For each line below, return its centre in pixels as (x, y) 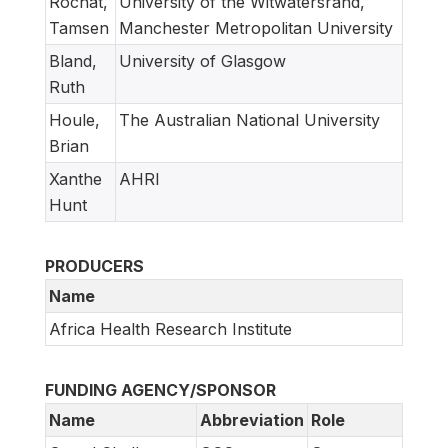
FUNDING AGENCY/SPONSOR (160, 390)
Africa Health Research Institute (170, 329)
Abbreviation (252, 420)
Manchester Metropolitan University (256, 28)
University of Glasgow (202, 61)
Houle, (74, 120)
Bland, (73, 61)
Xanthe (75, 179)
